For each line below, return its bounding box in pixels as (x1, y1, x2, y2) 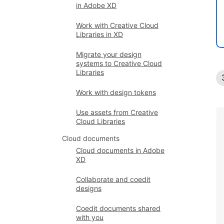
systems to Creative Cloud (76, 59, 162, 67)
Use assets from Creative (76, 108, 158, 116)
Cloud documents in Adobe (76, 146, 164, 154)
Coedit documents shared (76, 204, 160, 212)
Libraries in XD (76, 30, 123, 38)
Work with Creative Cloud (76, 21, 158, 29)
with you (76, 213, 103, 221)
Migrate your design (76, 50, 141, 58)
